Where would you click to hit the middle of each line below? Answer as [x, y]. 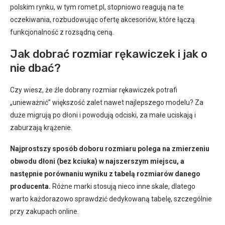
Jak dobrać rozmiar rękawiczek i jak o [109, 54]
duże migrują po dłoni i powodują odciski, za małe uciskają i [103, 115]
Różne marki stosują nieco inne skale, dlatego [123, 186]
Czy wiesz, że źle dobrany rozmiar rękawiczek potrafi [94, 90]
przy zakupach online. [44, 211]
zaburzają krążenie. [41, 127]
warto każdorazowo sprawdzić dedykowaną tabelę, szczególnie [111, 199]
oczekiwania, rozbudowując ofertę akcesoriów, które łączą [102, 19]
